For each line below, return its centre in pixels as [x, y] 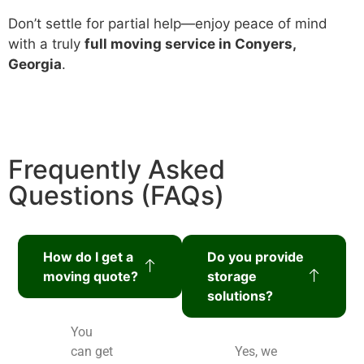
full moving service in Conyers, [190, 44]
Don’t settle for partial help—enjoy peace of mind [168, 24]
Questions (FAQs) [116, 195]
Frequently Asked [117, 169]
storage [232, 276]
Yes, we [256, 351]
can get [92, 351]
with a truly [46, 44]
